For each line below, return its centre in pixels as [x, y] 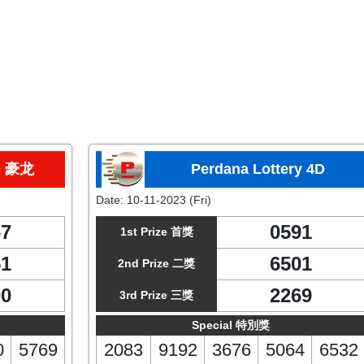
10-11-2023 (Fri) [169, 200]
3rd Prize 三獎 [156, 295]
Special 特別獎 [231, 325]
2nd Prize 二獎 [156, 263]
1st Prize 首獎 [156, 232]
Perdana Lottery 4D [258, 169]
